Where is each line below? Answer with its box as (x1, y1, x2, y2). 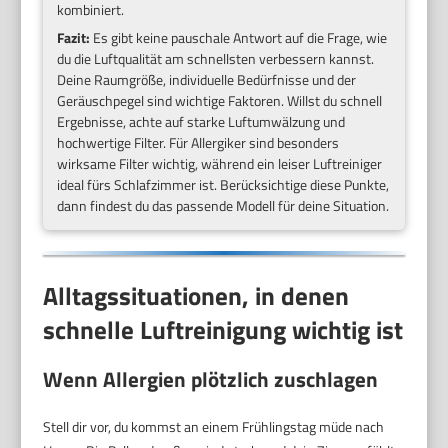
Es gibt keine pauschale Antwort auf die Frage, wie (90, 26, 388, 48)
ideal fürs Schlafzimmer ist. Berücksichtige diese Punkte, (57, 173, 390, 195)
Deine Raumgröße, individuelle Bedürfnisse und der (57, 68, 357, 90)
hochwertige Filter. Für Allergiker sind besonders (57, 131, 340, 153)
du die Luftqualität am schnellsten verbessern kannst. (57, 47, 375, 69)
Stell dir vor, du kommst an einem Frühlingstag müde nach (43, 416, 385, 438)
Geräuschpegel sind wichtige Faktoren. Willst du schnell (57, 89, 383, 111)
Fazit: (57, 26, 91, 48)
